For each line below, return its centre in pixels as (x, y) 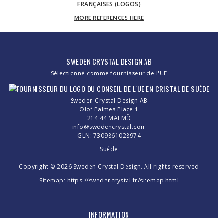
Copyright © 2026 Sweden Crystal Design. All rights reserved (109, 167)
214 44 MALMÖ (109, 118)
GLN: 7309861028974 (109, 136)
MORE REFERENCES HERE (109, 18)
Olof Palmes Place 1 (109, 109)
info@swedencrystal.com (109, 127)
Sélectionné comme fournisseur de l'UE (109, 73)
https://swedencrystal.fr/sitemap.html (123, 181)
